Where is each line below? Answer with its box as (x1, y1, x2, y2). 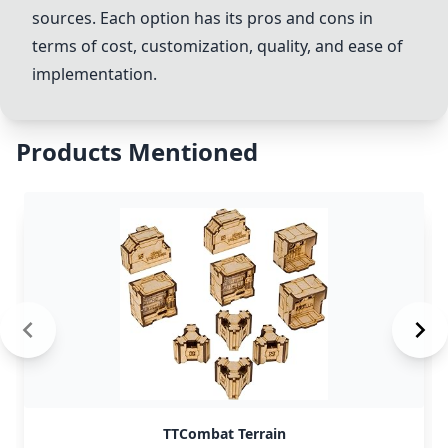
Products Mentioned (16, 135, 258, 168)
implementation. (32, 63, 157, 85)
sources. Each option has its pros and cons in (32, 7, 373, 29)
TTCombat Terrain (162, 424, 286, 443)
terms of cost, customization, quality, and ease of (32, 35, 403, 57)
